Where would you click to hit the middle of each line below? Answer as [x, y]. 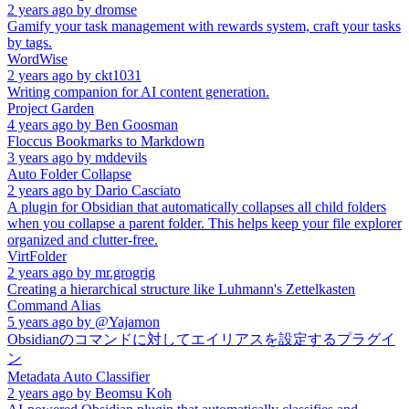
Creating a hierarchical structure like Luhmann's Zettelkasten [181, 288]
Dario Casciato [138, 190]
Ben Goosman [136, 124]
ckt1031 [118, 75]
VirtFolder [37, 256]
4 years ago [40, 124]
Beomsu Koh [133, 393]
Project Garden [51, 108]
